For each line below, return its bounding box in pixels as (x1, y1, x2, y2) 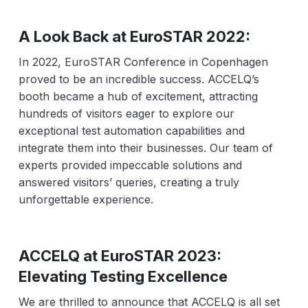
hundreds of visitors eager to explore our (18, 107, 234, 121)
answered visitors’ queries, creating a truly (18, 175, 239, 190)
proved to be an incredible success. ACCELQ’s (18, 72, 259, 87)
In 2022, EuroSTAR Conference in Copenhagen (18, 55, 268, 69)
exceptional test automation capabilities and (18, 124, 245, 138)
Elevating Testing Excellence (18, 267, 228, 286)
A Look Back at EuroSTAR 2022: (18, 27, 250, 46)
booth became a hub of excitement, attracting (18, 89, 258, 104)
